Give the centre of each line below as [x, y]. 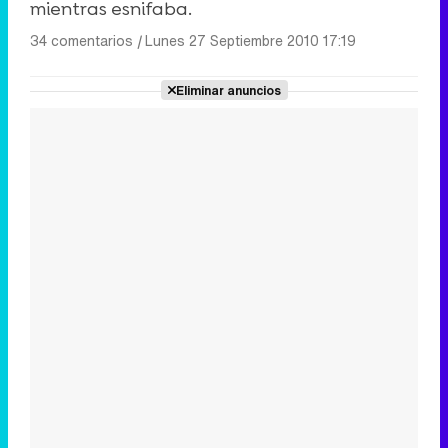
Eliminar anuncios [228, 90]
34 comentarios [81, 41]
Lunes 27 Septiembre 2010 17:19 [250, 41]
